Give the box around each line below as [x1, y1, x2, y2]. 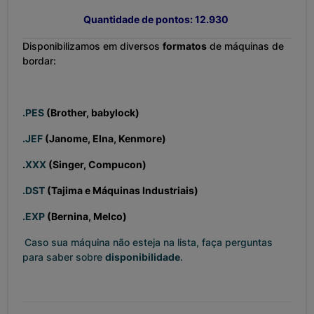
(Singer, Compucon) [46, 158, 146, 171]
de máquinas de [207, 40, 284, 53]
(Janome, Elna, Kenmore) [43, 132, 166, 145]
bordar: [22, 55, 56, 67]
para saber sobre [22, 251, 105, 264]
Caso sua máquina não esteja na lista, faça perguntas [25, 236, 273, 249]
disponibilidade [105, 251, 180, 264]
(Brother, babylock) [44, 107, 139, 119]
